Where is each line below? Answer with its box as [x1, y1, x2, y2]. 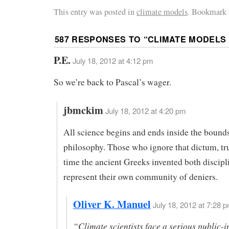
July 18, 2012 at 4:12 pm [73, 55, 153, 66]
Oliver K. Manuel [73, 197, 151, 212]
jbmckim [63, 102, 103, 118]
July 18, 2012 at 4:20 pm [105, 105, 186, 116]
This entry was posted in [54, 6, 136, 18]
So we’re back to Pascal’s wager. [54, 76, 171, 88]
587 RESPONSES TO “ [55, 33, 148, 45]
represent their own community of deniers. [63, 170, 218, 182]
